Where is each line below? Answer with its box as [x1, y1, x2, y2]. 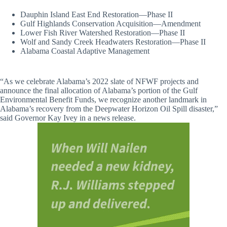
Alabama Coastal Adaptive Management [20, 46, 224, 55]
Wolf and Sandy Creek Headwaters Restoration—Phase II [20, 37, 220, 46]
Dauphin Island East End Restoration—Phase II [20, 10, 217, 19]
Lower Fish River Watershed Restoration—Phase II [20, 28, 211, 37]
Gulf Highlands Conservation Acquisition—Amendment [20, 19, 221, 28]
